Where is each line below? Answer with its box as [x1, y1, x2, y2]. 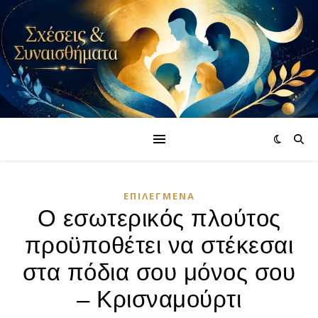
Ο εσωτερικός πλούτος [37, 205, 281, 232]
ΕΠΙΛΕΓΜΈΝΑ [123, 190, 195, 203]
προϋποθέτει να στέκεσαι [24, 232, 294, 259]
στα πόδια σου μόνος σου [22, 259, 296, 286]
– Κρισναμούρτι [77, 286, 241, 313]
